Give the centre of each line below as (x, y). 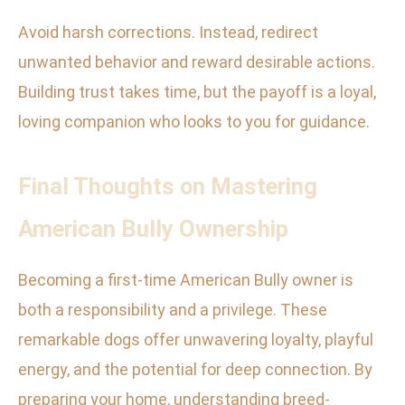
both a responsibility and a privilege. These (173, 310)
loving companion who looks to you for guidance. (194, 122)
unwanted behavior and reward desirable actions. (197, 62)
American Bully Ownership (153, 229)
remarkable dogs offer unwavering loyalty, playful (196, 340)
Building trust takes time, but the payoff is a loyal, (197, 92)
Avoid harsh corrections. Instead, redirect (168, 33)
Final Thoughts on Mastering (168, 187)
